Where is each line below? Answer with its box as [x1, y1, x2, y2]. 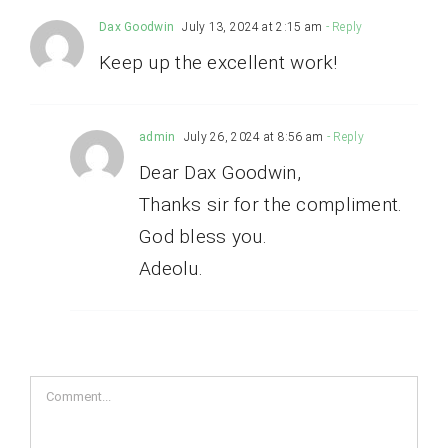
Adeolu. [138, 257, 203, 281]
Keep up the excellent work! [98, 51, 338, 75]
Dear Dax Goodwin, [138, 161, 301, 185]
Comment [28, 379, 112, 403]
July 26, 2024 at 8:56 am [180, 130, 324, 145]
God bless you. [138, 225, 267, 249]
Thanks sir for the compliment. [138, 193, 403, 217]
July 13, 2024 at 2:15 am [179, 20, 323, 35]
